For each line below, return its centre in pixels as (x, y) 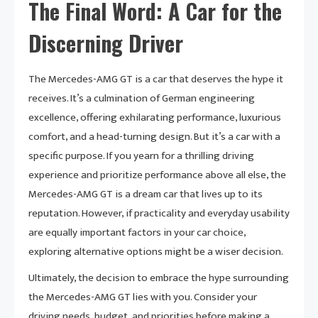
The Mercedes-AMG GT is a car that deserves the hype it (156, 79)
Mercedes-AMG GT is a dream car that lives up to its (146, 194)
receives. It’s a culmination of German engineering (142, 99)
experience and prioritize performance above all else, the (157, 175)
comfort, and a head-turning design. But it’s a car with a (154, 137)
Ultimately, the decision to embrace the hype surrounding (159, 278)
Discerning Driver (106, 43)
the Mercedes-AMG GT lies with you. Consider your (143, 297)
